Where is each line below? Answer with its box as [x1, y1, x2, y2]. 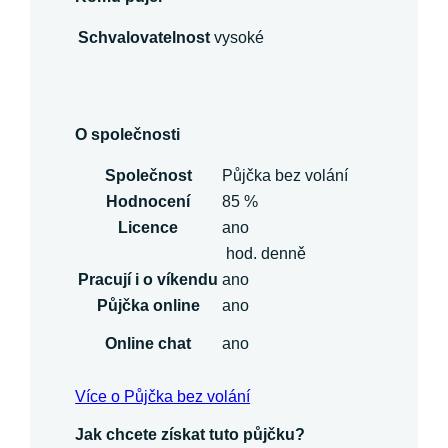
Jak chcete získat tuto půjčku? [75, 426, 306, 444]
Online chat [105, 335, 192, 353]
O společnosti [75, 126, 181, 144]
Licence [118, 219, 179, 237]
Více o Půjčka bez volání [75, 388, 251, 406]
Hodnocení [106, 193, 191, 211]
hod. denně [222, 245, 307, 263]
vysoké [214, 29, 265, 47]
